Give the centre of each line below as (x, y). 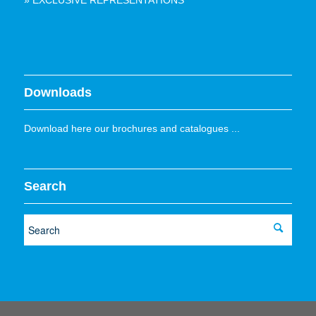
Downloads (57, 93)
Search (45, 186)
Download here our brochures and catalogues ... (132, 129)
